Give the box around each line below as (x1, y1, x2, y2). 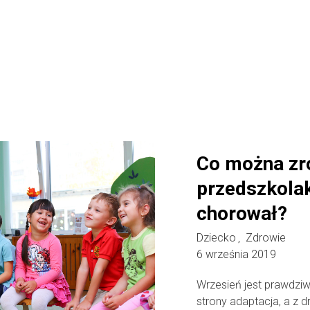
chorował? (197, 202, 287, 225)
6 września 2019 (197, 248, 276, 261)
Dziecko (197, 231, 236, 244)
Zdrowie (246, 231, 286, 244)
